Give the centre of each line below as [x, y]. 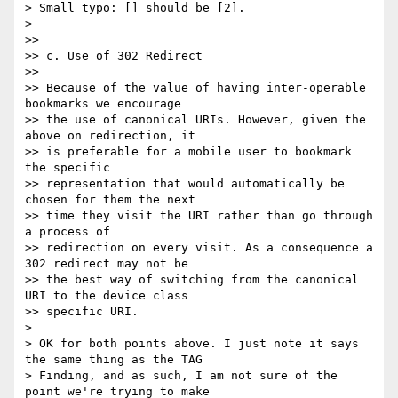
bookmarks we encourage [107, 104]
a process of [71, 232]
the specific [71, 168]
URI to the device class [110, 296]
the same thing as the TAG [117, 360]
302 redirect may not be [110, 264]
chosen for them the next [114, 200]
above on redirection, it [114, 136]
